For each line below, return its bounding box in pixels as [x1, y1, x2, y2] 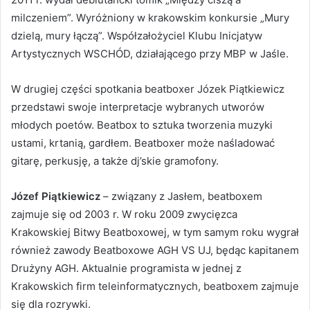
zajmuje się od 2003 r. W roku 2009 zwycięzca [11, 208, 237, 221]
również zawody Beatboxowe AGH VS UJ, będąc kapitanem [11, 244, 299, 257]
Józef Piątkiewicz [11, 190, 100, 203]
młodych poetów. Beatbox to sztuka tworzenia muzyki [11, 118, 273, 132]
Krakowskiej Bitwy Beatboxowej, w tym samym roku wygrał [11, 226, 299, 239]
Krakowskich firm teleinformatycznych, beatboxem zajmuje [11, 280, 299, 293]
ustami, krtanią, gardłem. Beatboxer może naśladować [11, 136, 275, 150]
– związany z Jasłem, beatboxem [100, 190, 262, 203]
